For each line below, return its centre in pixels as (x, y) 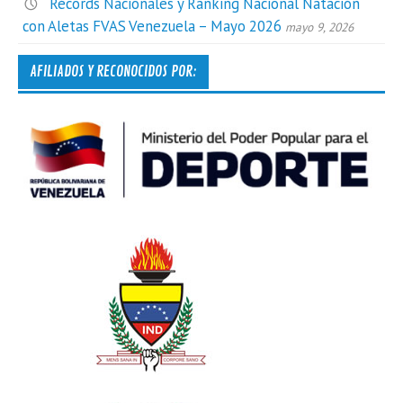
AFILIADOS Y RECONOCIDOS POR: (113, 72)
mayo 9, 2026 (320, 27)
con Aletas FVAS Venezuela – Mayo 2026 (152, 27)
